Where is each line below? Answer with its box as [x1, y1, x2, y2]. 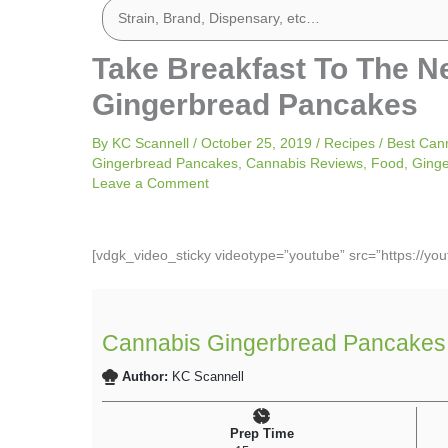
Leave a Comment [92, 175, 209, 191]
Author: [122, 370, 173, 385]
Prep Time [229, 427, 294, 442]
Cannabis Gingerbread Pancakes [102, 330, 446, 357]
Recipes [324, 135, 375, 151]
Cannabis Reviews [246, 155, 363, 171]
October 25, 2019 [201, 135, 316, 151]
